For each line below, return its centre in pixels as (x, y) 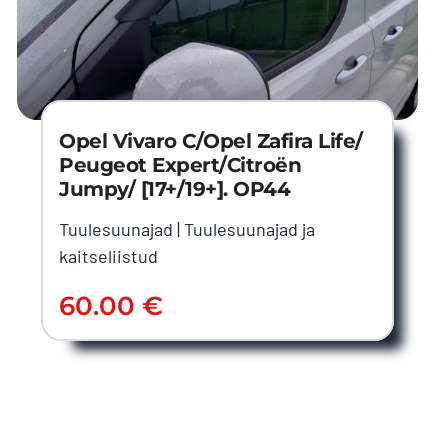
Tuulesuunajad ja (250, 229)
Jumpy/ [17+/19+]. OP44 (175, 189)
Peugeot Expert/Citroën (180, 165)
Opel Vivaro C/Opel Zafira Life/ (211, 141)
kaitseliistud (109, 256)
